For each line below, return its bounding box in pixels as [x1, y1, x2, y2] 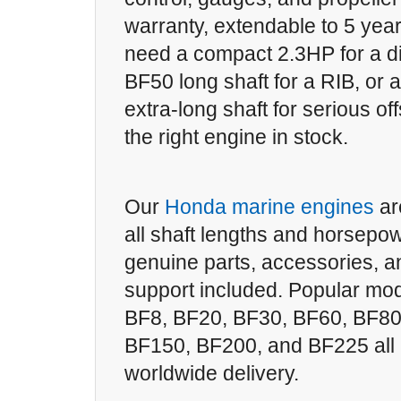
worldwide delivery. [124, 362, 299, 385]
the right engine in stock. [124, 125, 348, 149]
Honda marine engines [159, 195, 374, 218]
